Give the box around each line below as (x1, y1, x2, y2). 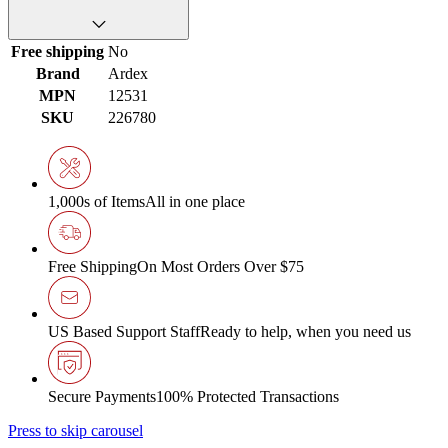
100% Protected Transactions (156, 388, 339, 406)
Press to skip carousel (8, 422, 143, 440)
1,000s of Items (48, 193, 145, 211)
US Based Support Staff (48, 323, 200, 341)
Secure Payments (48, 388, 156, 406)
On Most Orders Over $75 (137, 258, 304, 276)
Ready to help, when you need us (200, 323, 411, 341)
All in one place (145, 193, 245, 211)
